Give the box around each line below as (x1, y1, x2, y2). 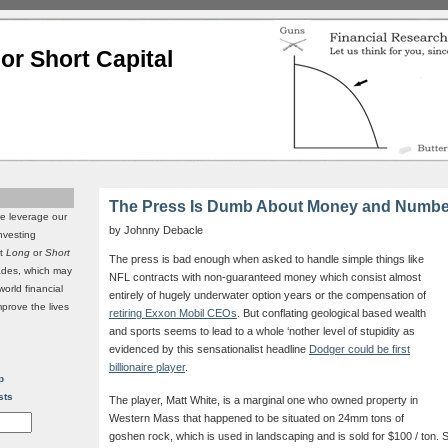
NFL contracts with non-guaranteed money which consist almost (109, 271, 421, 284)
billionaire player (109, 361, 185, 374)
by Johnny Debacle (109, 224, 203, 236)
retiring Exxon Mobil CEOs (109, 307, 237, 320)
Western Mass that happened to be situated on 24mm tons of (109, 412, 404, 425)
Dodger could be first (309, 343, 410, 356)
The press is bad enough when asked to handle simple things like (109, 253, 424, 266)
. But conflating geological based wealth (237, 307, 426, 320)
